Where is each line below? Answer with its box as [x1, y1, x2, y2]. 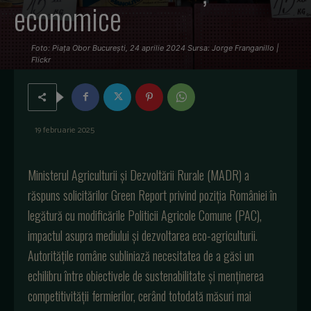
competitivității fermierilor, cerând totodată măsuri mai [28, 286, 251, 305]
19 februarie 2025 [35, 123, 94, 137]
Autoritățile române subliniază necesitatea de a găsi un [28, 246, 254, 264]
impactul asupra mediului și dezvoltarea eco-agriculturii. [28, 226, 258, 244]
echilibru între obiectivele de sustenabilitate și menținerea [28, 266, 264, 285]
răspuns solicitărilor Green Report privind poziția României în [28, 185, 277, 204]
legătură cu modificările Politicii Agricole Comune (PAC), [28, 205, 262, 224]
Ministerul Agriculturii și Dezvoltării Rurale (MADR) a [28, 165, 249, 184]
